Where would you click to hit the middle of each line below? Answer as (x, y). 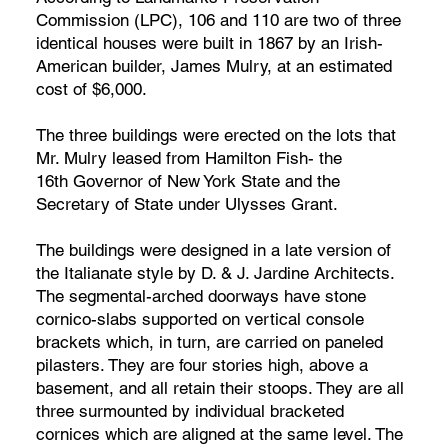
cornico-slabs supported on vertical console (199, 318)
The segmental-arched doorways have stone (200, 295)
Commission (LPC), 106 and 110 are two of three (218, 19)
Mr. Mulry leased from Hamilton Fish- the (188, 157)
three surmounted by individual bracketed (189, 410)
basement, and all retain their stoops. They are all (219, 387)
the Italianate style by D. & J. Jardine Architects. (214, 272)
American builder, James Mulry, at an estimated (213, 65)
